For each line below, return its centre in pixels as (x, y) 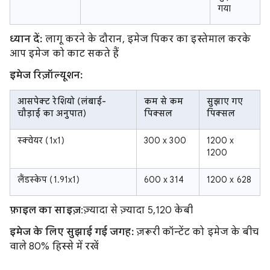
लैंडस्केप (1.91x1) (49, 180)
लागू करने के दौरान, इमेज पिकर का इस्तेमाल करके (147, 39)
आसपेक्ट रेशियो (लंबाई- (62, 101)
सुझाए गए (225, 101)
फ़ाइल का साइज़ (45, 210)
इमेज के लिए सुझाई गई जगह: (73, 232)
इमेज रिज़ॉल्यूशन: (46, 75)
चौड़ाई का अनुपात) (52, 113)
